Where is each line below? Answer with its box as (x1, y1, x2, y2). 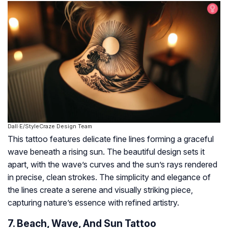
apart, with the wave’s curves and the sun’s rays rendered (8, 159, 217, 170)
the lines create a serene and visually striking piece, (8, 185, 193, 195)
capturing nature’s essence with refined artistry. (8, 197, 179, 208)
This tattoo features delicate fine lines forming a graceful (8, 134, 214, 145)
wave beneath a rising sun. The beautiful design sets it (8, 147, 205, 157)
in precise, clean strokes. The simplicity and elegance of (8, 172, 211, 183)
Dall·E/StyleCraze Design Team (8, 123, 92, 130)
